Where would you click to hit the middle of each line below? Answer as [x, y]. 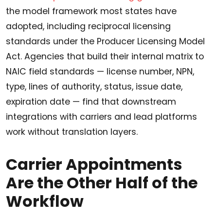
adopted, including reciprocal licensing [88, 27]
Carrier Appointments [94, 164]
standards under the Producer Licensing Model [105, 42]
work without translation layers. [72, 132]
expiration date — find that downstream [91, 102]
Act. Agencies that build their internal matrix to [105, 57]
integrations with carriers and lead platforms [101, 117]
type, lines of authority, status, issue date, [94, 87]
